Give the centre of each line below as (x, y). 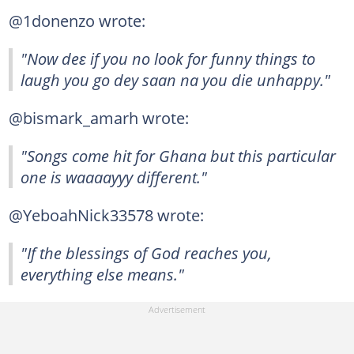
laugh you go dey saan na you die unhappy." (175, 80)
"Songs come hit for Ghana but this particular (178, 156)
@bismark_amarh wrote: (98, 118)
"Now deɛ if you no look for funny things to (168, 58)
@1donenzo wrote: (77, 21)
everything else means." (102, 274)
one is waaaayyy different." (114, 177)
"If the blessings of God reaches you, (146, 253)
